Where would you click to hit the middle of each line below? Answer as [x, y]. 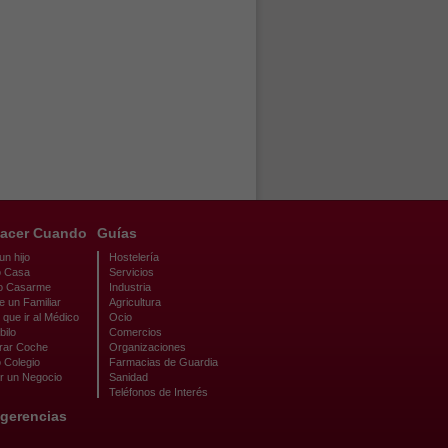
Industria [130, 287]
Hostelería [134, 257]
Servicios [131, 272]
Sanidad [128, 377]
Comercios [135, 332]
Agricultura [135, 302]
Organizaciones [147, 347]
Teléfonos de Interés [158, 392]
